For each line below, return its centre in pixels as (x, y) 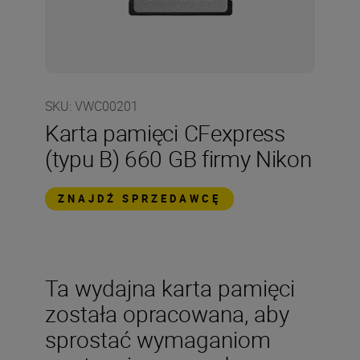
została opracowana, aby (167, 313)
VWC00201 (106, 106)
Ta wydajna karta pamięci (170, 288)
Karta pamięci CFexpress (165, 133)
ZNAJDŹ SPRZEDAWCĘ (139, 198)
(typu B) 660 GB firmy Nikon (178, 158)
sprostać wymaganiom (158, 339)
